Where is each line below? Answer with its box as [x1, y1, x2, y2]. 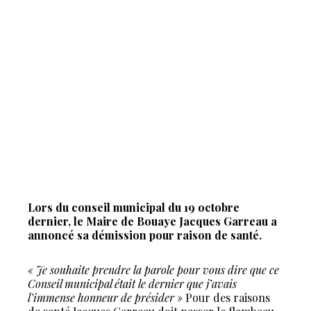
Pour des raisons [183, 290, 270, 305]
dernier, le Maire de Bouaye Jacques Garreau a [28, 214, 277, 228]
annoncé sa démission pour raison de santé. [28, 228, 262, 242]
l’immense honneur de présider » [28, 290, 183, 305]
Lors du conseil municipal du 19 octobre [28, 200, 239, 215]
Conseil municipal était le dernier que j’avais [28, 276, 237, 291]
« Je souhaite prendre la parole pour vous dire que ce [28, 262, 279, 277]
